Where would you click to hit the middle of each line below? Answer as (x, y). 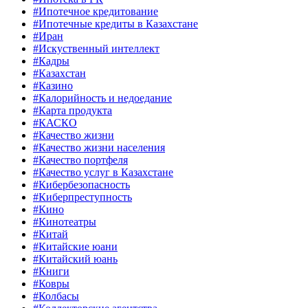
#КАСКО (55, 123)
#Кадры (51, 61)
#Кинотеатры (65, 222)
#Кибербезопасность (81, 185)
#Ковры (51, 284)
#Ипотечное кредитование (96, 12)
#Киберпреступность (82, 197)
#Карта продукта (73, 111)
